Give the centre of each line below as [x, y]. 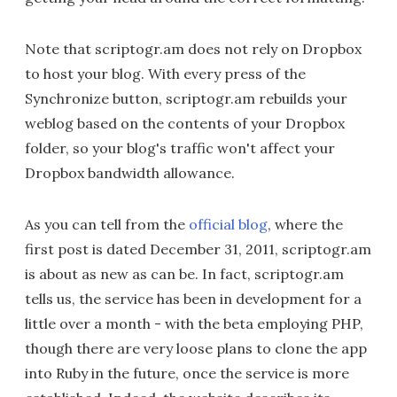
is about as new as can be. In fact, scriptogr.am [184, 274]
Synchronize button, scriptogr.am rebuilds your [186, 98]
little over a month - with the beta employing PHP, [194, 323]
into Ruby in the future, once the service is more [187, 373]
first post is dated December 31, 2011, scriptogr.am [198, 249]
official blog [228, 224]
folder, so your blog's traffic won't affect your [180, 148]
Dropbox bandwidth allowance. [130, 173]
